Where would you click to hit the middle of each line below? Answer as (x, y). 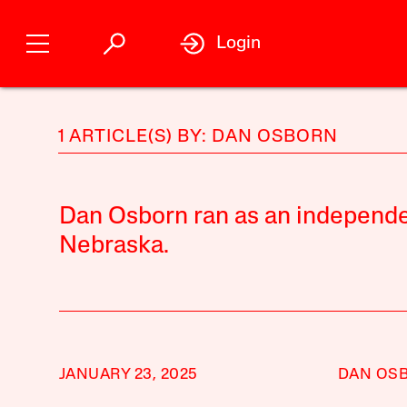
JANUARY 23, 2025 (128, 375)
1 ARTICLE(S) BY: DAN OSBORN (198, 137)
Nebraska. (114, 247)
